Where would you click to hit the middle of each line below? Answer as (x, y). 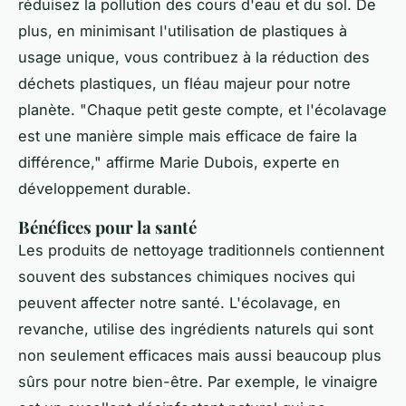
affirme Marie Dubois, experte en (221, 163)
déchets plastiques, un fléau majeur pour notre (184, 84)
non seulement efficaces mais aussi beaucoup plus (200, 356)
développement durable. (105, 189)
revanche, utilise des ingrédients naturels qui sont (196, 329)
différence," (60, 163)
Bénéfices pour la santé (107, 227)
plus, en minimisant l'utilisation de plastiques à (183, 31)
